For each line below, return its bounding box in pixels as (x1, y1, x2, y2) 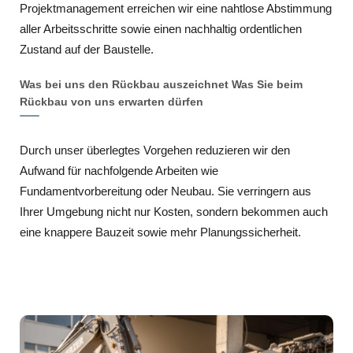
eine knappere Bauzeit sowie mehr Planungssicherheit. (20, 225, 301, 239)
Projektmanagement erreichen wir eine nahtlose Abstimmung (20, 2, 332, 15)
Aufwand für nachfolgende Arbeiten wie (20, 164, 218, 177)
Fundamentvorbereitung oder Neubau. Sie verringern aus (20, 184, 311, 198)
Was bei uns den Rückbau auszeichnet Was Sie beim (20, 78, 303, 91)
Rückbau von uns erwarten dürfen (20, 95, 203, 108)
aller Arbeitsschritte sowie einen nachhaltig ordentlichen (20, 22, 302, 35)
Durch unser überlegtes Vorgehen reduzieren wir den (20, 143, 290, 157)
